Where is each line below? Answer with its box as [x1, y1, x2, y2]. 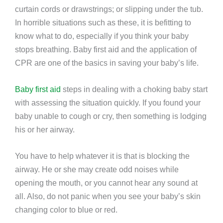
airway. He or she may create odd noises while [15, 165, 179, 174]
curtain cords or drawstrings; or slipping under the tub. [15, 4, 203, 13]
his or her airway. [15, 125, 75, 134]
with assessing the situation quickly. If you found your [15, 98, 201, 108]
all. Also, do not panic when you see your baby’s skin [15, 192, 201, 201]
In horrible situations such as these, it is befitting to [15, 17, 191, 27]
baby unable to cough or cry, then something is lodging [15, 111, 207, 121]
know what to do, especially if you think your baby [15, 31, 189, 40]
